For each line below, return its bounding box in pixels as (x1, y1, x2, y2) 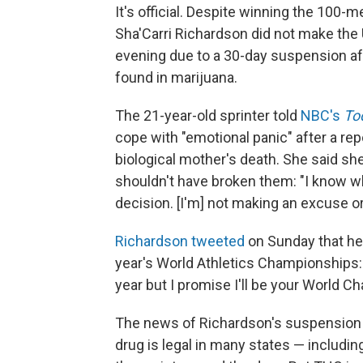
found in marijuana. (115, 69, 237, 87)
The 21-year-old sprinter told (115, 107, 297, 125)
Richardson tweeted (115, 233, 245, 250)
